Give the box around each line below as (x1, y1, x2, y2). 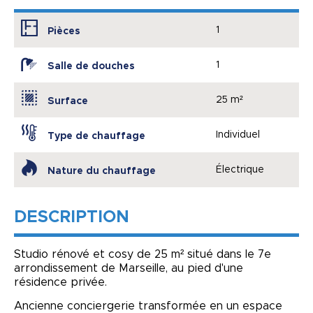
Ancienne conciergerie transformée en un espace (14, 300, 282, 312)
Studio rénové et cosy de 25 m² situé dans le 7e (14, 249, 271, 261)
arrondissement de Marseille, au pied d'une (14, 263, 243, 275)
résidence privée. (14, 277, 107, 289)
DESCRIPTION (14, 209, 129, 226)
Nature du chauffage (48, 166, 156, 177)
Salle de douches (48, 61, 135, 72)
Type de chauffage (48, 131, 145, 142)
